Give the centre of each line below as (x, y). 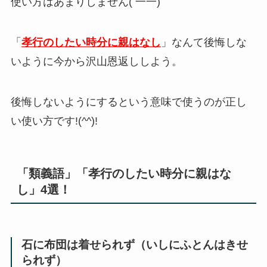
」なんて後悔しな (204, 42)
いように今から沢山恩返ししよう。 (96, 61)
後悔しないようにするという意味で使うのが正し (128, 102)
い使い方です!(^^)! (54, 121)
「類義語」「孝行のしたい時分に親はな (124, 173)
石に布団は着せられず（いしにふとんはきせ (134, 245)
